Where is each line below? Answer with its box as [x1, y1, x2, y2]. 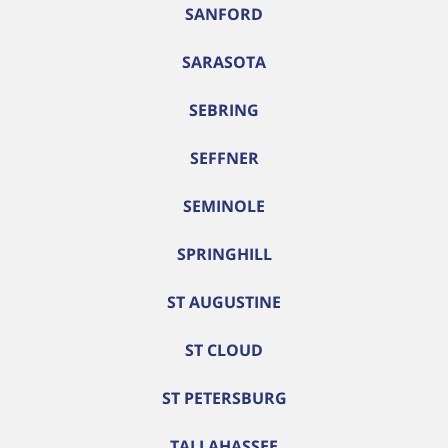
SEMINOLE [183, 195, 265, 217]
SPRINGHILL [176, 243, 272, 265]
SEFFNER [189, 147, 259, 169]
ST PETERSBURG [161, 387, 287, 409]
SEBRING [189, 99, 259, 121]
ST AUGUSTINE [167, 291, 281, 313]
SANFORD [185, 3, 263, 25]
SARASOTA [182, 51, 266, 73]
